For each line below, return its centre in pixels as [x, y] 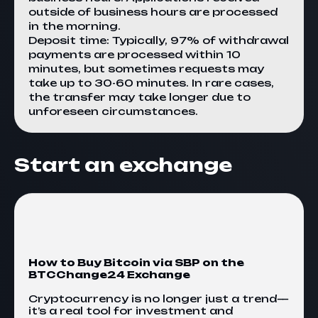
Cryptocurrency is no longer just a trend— [159, 298]
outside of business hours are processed [153, 12]
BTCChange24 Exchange [109, 274]
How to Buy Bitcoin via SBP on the [136, 262]
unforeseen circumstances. [113, 111]
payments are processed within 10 [135, 54]
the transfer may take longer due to [139, 97]
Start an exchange [123, 165]
